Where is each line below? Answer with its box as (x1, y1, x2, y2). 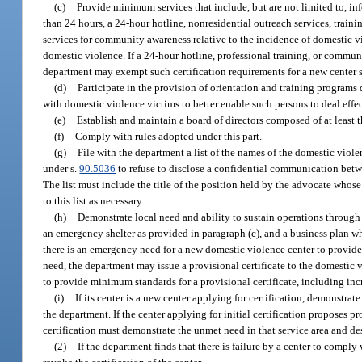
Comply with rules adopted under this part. (75, 129, 263, 142)
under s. (43, 162, 80, 175)
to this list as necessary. (43, 194, 145, 207)
